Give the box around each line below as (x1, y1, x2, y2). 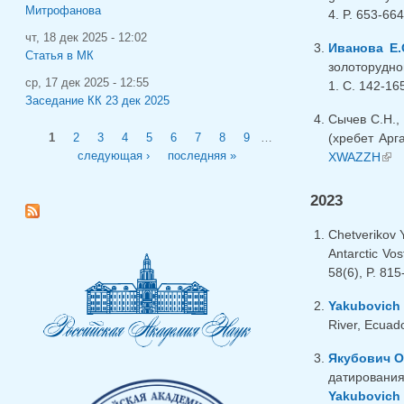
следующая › (78, 149, 151, 162)
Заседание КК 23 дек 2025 (25, 94, 170, 107)
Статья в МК (25, 49, 94, 62)
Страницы (25, 123, 100, 139)
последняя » (168, 149, 237, 162)
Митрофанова (25, 4, 101, 17)
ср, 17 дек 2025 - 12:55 (25, 76, 149, 89)
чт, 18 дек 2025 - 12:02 (25, 31, 147, 44)
